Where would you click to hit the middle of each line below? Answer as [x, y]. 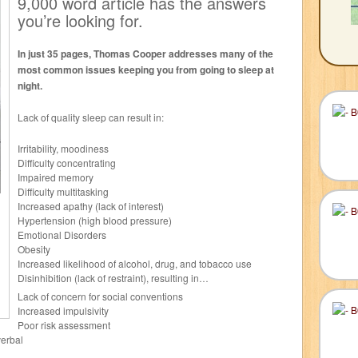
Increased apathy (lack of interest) [91, 206]
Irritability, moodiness [63, 148]
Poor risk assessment [64, 324]
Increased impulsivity [63, 310]
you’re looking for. [80, 20]
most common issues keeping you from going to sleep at [146, 70]
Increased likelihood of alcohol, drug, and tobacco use [135, 263]
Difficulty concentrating [67, 163]
